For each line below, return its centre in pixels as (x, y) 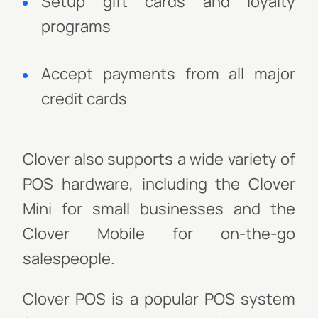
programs (76, 26)
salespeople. (69, 258)
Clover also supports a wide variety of (159, 159)
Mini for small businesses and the (159, 209)
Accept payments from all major (168, 74)
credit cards (84, 99)
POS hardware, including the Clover (159, 184)
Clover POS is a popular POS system (159, 299)
